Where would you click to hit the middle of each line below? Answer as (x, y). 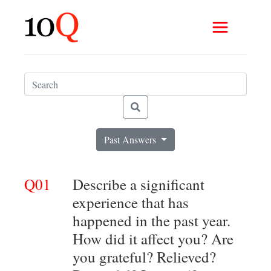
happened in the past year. (152, 220)
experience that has (131, 202)
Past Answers (132, 139)
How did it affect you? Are (153, 239)
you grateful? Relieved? (144, 257)
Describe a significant (139, 184)
